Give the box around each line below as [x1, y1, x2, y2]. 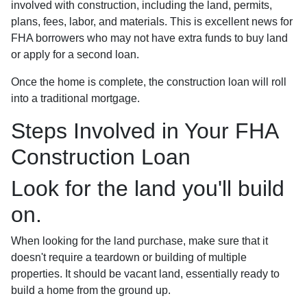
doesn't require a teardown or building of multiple [11, 251, 247, 263]
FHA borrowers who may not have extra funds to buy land [11, 32, 288, 44]
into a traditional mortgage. [11, 92, 140, 104]
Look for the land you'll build [11, 175, 284, 201]
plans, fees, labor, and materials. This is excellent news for [11, 15, 293, 27]
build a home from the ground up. [11, 284, 171, 296]
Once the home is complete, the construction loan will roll [11, 75, 286, 88]
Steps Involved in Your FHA [11, 118, 278, 143]
